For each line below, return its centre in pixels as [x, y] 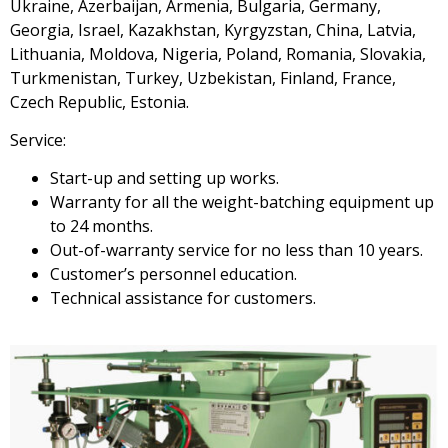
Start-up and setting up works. [164, 178]
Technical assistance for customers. [183, 298]
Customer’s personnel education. [173, 274]
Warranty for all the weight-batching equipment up [242, 202]
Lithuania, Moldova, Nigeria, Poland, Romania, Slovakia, [218, 53]
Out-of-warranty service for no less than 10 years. [236, 250]
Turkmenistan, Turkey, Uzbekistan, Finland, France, [203, 77]
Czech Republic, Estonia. [99, 101]
